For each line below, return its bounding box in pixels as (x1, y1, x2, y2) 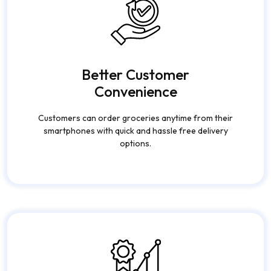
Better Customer (82, 45, 189, 64)
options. (120, 117, 151, 129)
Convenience (94, 62, 177, 80)
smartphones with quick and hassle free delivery (43, 105, 228, 116)
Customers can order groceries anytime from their (38, 92, 233, 103)
